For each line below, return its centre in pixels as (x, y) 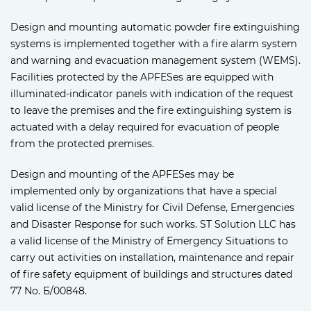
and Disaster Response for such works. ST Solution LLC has (153, 225)
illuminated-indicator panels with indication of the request (152, 94)
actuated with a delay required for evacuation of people (145, 127)
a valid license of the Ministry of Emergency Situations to (149, 241)
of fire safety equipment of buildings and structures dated (151, 275)
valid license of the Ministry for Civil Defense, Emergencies (152, 208)
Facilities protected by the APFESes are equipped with (142, 77)
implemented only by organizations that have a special (144, 191)
